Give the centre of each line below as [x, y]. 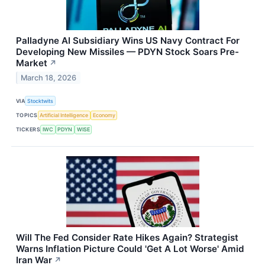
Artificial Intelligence [64, 115]
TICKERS [28, 130]
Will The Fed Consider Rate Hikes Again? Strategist [127, 237]
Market [32, 63]
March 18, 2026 [49, 78]
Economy [104, 115]
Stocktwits [41, 101]
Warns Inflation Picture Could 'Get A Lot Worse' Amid [130, 248]
